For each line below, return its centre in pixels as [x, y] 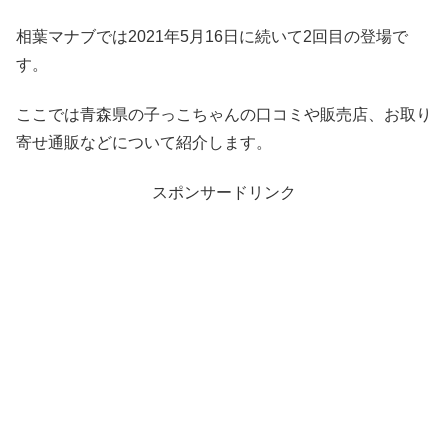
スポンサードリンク [224, 193]
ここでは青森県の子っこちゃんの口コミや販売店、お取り [224, 114]
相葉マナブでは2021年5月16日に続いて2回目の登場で [212, 36]
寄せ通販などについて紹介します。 [144, 142]
